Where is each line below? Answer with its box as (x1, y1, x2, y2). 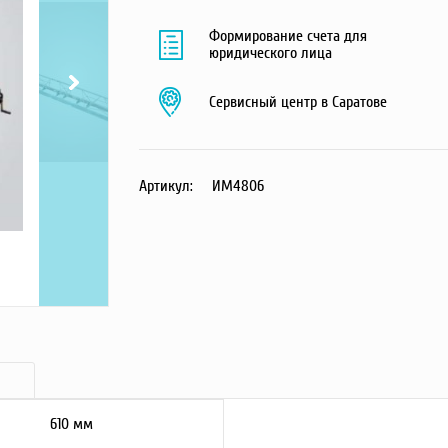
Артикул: (139, 176, 197, 196)
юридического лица (209, 43, 332, 63)
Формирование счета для (209, 26, 367, 46)
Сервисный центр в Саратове (209, 91, 387, 112)
